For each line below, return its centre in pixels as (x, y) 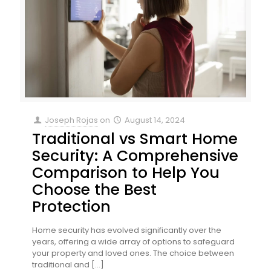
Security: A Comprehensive (135, 156)
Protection (71, 207)
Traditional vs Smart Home (135, 139)
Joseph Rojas (72, 120)
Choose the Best (94, 190)
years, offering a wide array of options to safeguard (133, 242)
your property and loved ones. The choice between (133, 253)
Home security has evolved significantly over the (127, 230)
